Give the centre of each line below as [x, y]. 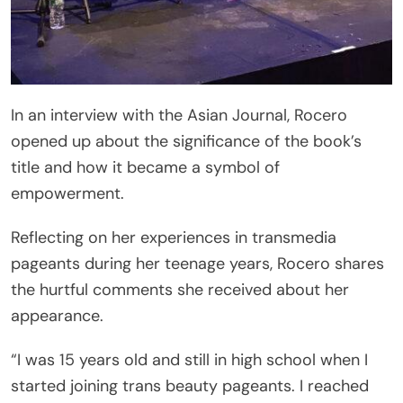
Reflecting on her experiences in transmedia [174, 237]
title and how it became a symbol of [145, 167]
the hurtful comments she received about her [180, 289]
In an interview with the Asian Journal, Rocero [179, 115]
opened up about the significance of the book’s [186, 141]
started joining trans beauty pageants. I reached [190, 385]
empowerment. [67, 193]
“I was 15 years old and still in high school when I [189, 359]
